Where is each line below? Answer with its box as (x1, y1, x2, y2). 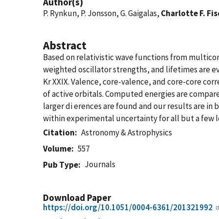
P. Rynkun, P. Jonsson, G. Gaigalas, (43, 8, 161, 19)
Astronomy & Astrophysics (81, 127, 173, 138)
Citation (43, 127, 75, 138)
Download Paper (43, 192, 111, 203)
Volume (43, 143, 71, 154)
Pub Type (43, 159, 78, 170)
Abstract (43, 38, 87, 52)
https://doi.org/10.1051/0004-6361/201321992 (43, 202, 213, 213)
